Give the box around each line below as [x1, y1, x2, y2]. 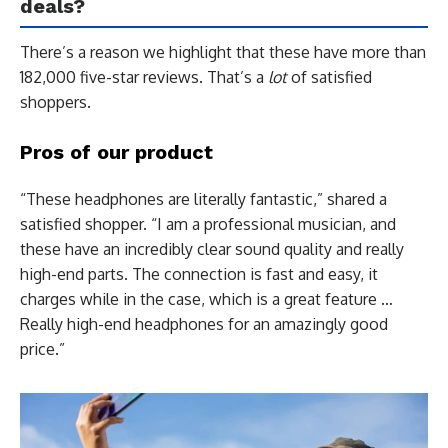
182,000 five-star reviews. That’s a [20, 66, 268, 87]
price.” [20, 338, 65, 359]
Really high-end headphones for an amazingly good [20, 313, 388, 334]
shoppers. [20, 91, 91, 112]
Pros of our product [20, 139, 213, 164]
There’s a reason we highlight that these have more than [20, 41, 426, 62]
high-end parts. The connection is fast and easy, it [20, 263, 378, 284]
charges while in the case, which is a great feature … [20, 288, 393, 309]
